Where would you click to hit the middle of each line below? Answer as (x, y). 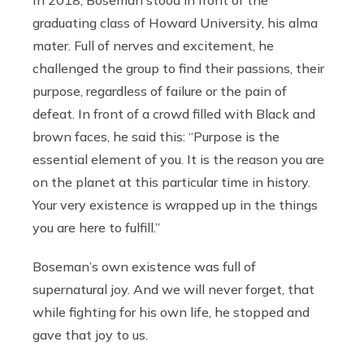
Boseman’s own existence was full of (144, 267)
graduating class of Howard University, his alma (175, 23)
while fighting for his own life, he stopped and (171, 312)
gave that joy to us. (90, 335)
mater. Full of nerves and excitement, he (153, 46)
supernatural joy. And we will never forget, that (173, 290)
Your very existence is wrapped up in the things (175, 205)
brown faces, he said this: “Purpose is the (156, 137)
